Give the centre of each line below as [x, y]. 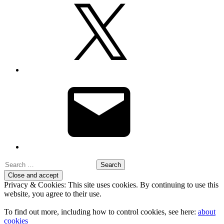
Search [14, 163]
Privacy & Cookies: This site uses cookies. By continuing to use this [111, 184]
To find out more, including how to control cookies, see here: [101, 211]
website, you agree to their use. [53, 193]
